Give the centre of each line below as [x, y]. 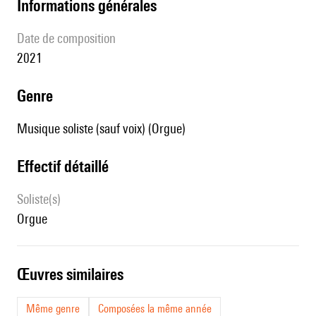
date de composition [70, 38]
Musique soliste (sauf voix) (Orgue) [101, 129]
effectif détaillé [67, 166]
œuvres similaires [77, 274]
